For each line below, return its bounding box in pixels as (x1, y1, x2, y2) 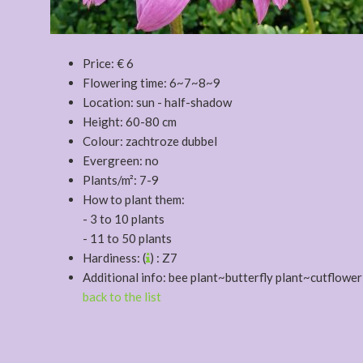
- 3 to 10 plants (83, 211, 164, 226)
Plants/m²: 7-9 (83, 173, 159, 187)
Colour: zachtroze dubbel (83, 134, 217, 148)
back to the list (83, 289, 161, 304)
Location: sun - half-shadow (83, 95, 232, 109)
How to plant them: (83, 192, 185, 207)
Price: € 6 (83, 56, 134, 70)
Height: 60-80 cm (83, 114, 177, 129)
